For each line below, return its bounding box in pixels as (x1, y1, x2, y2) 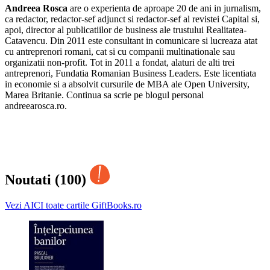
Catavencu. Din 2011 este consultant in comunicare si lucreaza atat (5, 36, 257, 46)
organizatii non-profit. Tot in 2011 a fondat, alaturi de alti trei (5, 57, 234, 68)
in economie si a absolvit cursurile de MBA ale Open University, (5, 79, 250, 90)
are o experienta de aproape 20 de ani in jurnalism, (67, 3, 261, 14)
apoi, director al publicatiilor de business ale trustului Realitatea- (5, 25, 246, 36)
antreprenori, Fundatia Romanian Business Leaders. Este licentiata (5, 68, 256, 79)
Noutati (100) (5, 172, 90, 188)
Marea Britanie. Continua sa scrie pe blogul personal (5, 90, 204, 101)
